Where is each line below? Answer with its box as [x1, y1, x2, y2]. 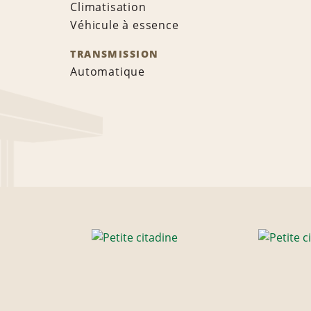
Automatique [70, 64, 146, 80]
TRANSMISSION [70, 47, 159, 61]
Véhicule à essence [70, 17, 179, 33]
